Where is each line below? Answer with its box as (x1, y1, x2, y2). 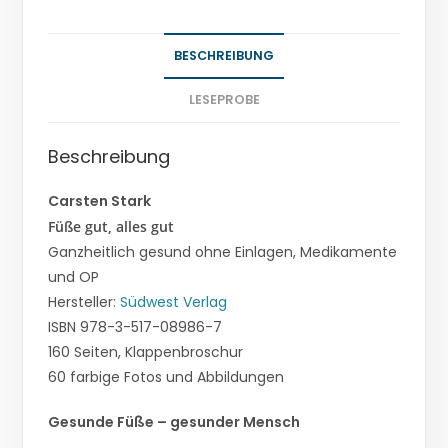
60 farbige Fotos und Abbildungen (48, 366, 285, 387)
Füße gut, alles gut (48, 216, 175, 236)
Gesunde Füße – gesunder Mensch (48, 411, 301, 432)
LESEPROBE (188, 90, 260, 108)
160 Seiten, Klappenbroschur (48, 341, 244, 362)
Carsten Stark (48, 190, 152, 211)
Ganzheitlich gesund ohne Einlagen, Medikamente (48, 241, 398, 262)
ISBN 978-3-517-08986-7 (48, 316, 223, 337)
